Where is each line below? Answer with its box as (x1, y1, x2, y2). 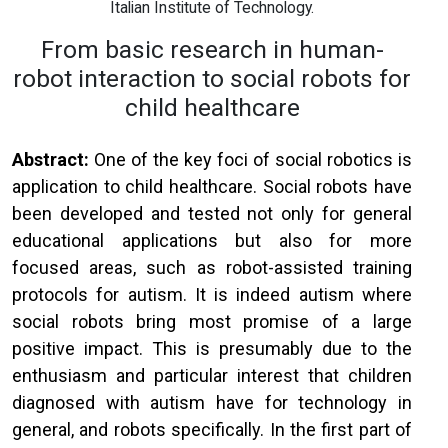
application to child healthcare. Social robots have (12, 176, 412, 197)
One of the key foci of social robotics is (89, 149, 412, 170)
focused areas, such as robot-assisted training (12, 257, 412, 278)
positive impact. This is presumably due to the (12, 338, 412, 359)
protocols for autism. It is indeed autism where (12, 284, 412, 305)
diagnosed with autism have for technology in (12, 392, 412, 413)
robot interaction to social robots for (13, 64, 411, 93)
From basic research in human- (40, 35, 384, 64)
